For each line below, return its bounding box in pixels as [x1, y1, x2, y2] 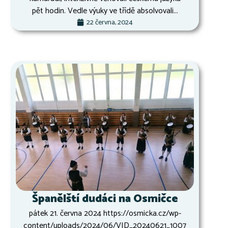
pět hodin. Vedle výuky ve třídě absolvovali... [32, 4, 178, 18]
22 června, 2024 [87, 16, 133, 28]
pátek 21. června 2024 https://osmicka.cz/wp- [28, 206, 181, 220]
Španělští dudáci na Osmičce [32, 189, 178, 208]
